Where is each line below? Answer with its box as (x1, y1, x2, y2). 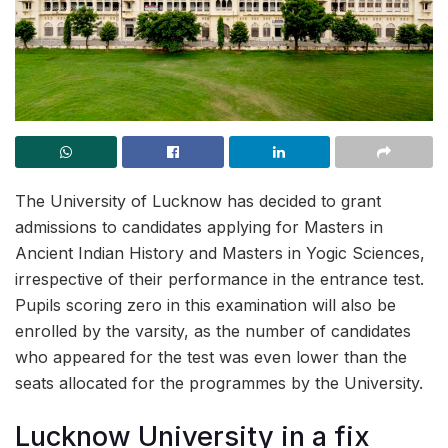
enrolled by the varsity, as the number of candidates (15, 321, 411, 341)
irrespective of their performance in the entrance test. (15, 269, 424, 289)
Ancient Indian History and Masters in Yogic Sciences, (15, 243, 425, 263)
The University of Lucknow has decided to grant (15, 191, 381, 211)
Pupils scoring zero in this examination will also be (15, 295, 396, 315)
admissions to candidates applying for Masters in (15, 217, 383, 237)
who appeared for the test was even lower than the (15, 347, 407, 367)
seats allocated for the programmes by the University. (15, 373, 423, 393)
